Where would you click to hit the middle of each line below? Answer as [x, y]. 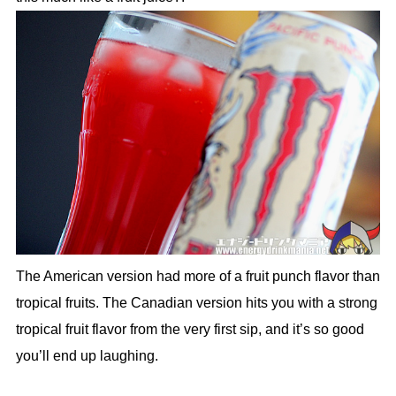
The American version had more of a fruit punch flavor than [198, 276]
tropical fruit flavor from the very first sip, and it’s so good [190, 329]
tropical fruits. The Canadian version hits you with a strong [196, 302]
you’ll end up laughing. [87, 355]
